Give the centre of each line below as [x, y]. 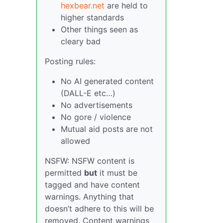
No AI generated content [107, 81]
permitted [64, 173]
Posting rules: [70, 61]
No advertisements [97, 105]
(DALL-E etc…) [88, 93]
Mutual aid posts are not [107, 129]
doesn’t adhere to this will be [99, 209]
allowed [75, 141]
